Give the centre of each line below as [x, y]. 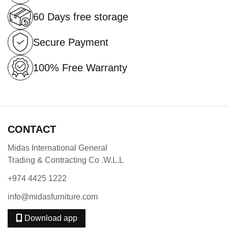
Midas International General [58, 148]
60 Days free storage [81, 17]
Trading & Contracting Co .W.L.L [66, 160]
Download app [51, 218]
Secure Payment [71, 42]
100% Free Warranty [80, 68]
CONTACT [32, 130]
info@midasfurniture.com [53, 197]
